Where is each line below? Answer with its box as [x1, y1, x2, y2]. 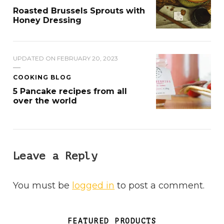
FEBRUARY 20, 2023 [57, 54, 118, 62]
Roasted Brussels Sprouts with [13, 6, 145, 16]
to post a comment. [114, 180, 205, 191]
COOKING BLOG [13, 73, 72, 81]
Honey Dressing [13, 15, 82, 25]
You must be [13, 180, 72, 191]
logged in [72, 180, 115, 191]
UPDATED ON [13, 54, 57, 62]
